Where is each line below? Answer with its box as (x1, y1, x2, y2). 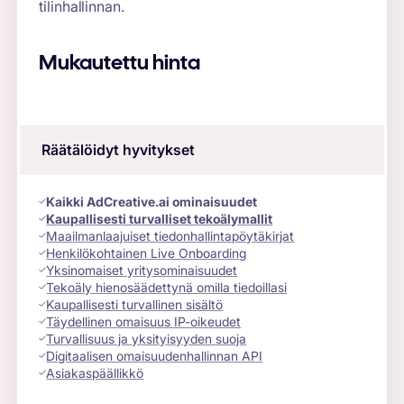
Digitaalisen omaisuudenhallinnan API (46, 347, 263, 363)
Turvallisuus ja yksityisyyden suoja (46, 330, 247, 346)
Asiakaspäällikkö (46, 364, 144, 381)
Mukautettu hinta (39, 53, 201, 74)
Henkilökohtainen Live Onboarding (46, 244, 247, 261)
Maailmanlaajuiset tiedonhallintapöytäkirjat (46, 227, 295, 243)
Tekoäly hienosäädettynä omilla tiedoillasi (46, 279, 288, 295)
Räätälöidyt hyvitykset (41, 141, 195, 160)
